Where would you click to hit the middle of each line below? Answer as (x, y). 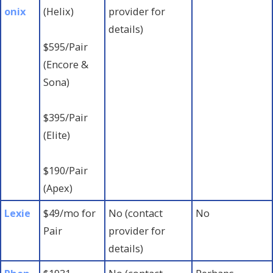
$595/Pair (66, 46)
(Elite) (57, 135)
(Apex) (58, 188)
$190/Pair (66, 170)
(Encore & (66, 64)
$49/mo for (70, 213)
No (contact (136, 213)
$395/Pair (66, 117)
